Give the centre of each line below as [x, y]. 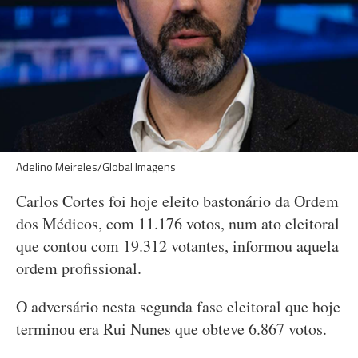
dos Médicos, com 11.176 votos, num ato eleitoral [178, 223]
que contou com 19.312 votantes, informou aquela [177, 246]
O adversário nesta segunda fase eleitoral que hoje [178, 306]
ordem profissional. [79, 268]
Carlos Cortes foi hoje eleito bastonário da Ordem [177, 201]
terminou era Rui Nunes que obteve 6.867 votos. [171, 329]
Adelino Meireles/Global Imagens [96, 167]
